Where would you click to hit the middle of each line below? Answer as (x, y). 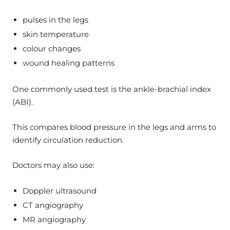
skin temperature (56, 34)
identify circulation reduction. (68, 140)
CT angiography (53, 205)
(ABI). (23, 102)
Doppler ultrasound (60, 190)
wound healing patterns (69, 63)
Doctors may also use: (53, 165)
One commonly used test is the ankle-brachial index (112, 89)
